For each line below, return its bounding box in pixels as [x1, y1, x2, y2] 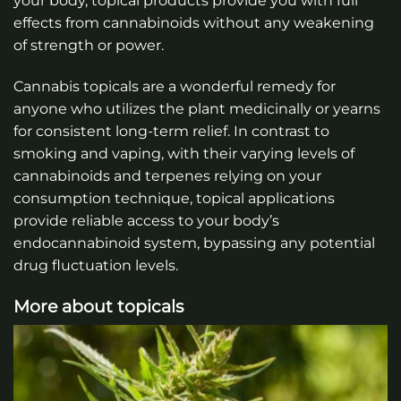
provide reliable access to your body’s [13, 211, 279, 229]
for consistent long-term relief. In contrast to [13, 122, 329, 140]
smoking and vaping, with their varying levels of [13, 144, 354, 162]
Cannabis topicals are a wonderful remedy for [13, 77, 336, 95]
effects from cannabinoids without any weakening [13, 14, 374, 32]
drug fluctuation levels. [13, 256, 178, 274]
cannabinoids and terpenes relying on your [13, 166, 321, 184]
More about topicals [13, 294, 183, 317]
